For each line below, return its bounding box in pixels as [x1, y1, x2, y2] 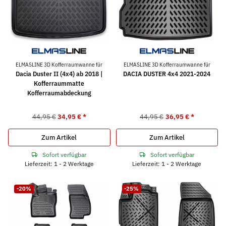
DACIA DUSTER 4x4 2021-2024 [123, 69, 211, 78]
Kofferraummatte [34, 79, 85, 88]
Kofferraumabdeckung [27, 88, 91, 97]
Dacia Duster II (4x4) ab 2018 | [15, 69, 103, 78]
